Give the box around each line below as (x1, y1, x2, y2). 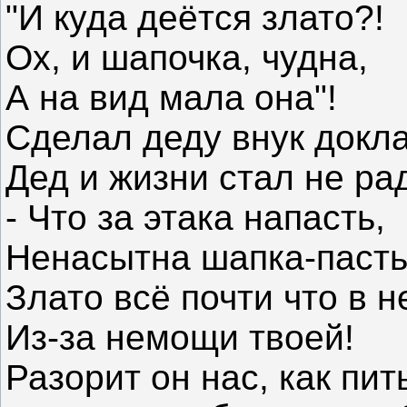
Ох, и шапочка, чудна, (5, 38, 368, 78)
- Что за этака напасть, (5, 198, 385, 238)
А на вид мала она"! (5, 78, 337, 118)
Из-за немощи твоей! (5, 318, 354, 358)
